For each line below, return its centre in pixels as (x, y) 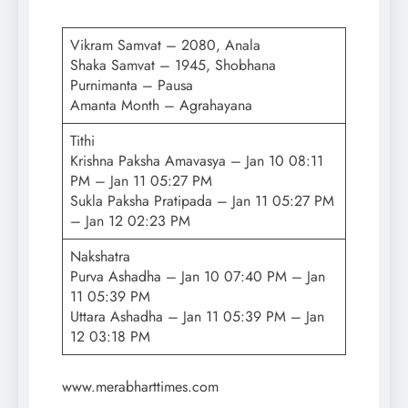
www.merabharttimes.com (140, 387)
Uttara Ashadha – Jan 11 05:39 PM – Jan (197, 317)
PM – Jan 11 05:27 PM (141, 181)
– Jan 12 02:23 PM (130, 221)
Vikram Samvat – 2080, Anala (165, 46)
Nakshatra (100, 257)
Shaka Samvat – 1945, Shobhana (173, 66)
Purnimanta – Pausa (132, 86)
